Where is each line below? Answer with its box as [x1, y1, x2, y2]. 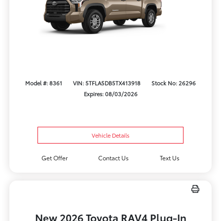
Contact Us [98, 153, 129, 162]
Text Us [160, 153, 180, 162]
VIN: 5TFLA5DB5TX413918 [73, 78, 141, 87]
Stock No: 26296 [151, 78, 196, 87]
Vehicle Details [92, 131, 129, 140]
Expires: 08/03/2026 [83, 89, 138, 98]
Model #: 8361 [25, 78, 62, 87]
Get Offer [41, 153, 68, 162]
